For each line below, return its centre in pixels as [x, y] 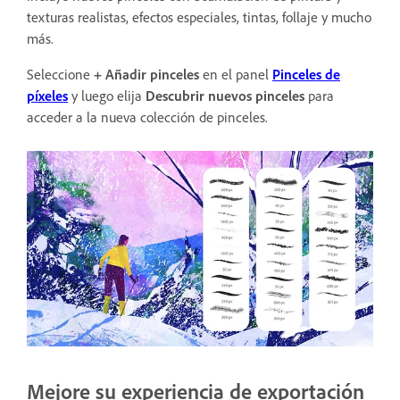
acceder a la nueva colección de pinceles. [147, 117]
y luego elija [107, 96]
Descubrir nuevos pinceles [225, 96]
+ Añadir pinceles [145, 75]
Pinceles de [306, 75]
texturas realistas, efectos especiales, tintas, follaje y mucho [199, 17]
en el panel [236, 75]
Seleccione [58, 75]
